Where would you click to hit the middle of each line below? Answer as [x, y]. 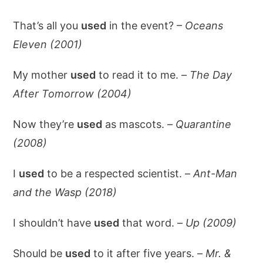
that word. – [153, 223]
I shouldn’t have [54, 223]
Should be [39, 253]
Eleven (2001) [48, 44]
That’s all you [47, 26]
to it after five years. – [148, 253]
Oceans [204, 26]
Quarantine [204, 124]
